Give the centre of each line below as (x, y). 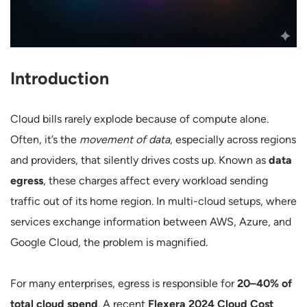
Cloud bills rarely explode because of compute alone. (139, 119)
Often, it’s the (45, 139)
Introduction (60, 78)
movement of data (125, 139)
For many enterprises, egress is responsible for (124, 283)
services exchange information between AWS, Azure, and (151, 222)
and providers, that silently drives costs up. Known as (139, 160)
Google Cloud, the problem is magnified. (109, 242)
